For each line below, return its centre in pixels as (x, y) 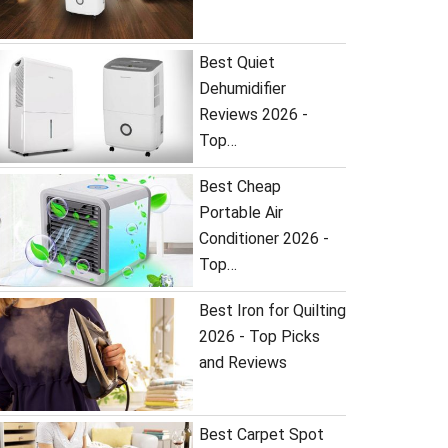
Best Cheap (239, 186)
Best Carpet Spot (261, 434)
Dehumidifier (242, 88)
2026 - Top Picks (259, 336)
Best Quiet (236, 62)
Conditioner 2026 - (263, 238)
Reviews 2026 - (253, 114)
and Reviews (242, 362)
